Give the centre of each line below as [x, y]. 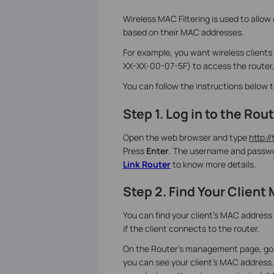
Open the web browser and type [186, 137]
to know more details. [214, 164]
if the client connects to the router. [191, 229]
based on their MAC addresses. [183, 32]
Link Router [146, 164]
